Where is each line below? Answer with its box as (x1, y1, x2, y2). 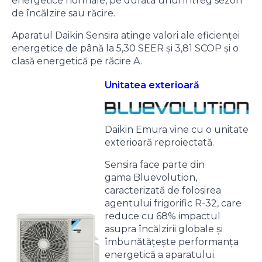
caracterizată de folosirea (105, 184, 221, 196)
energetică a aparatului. (105, 249, 216, 260)
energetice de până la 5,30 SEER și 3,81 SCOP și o (12, 42, 239, 54)
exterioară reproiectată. (105, 136, 214, 148)
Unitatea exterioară (105, 79, 199, 91)
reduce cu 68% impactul (105, 210, 220, 222)
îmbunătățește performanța (105, 236, 239, 247)
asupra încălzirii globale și (105, 223, 223, 235)
